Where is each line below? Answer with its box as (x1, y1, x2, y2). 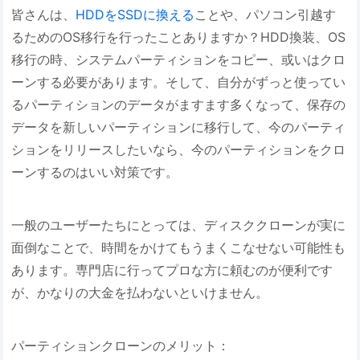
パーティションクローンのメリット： (11, 337, 231, 354)
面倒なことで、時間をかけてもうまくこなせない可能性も (11, 239, 346, 256)
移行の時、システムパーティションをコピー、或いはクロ (11, 51, 346, 68)
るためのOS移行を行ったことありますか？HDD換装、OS (11, 29, 346, 46)
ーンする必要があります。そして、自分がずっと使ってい (11, 74, 346, 91)
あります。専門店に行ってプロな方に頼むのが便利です (11, 261, 333, 278)
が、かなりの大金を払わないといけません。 (11, 284, 269, 301)
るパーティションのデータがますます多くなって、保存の (11, 96, 346, 113)
